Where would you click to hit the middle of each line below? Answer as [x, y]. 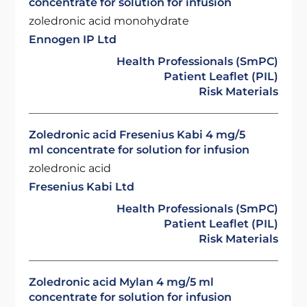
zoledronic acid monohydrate [109, 21]
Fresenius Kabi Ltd [82, 187]
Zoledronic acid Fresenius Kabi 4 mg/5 [137, 135]
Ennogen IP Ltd [73, 39]
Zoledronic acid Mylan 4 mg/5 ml [122, 282]
